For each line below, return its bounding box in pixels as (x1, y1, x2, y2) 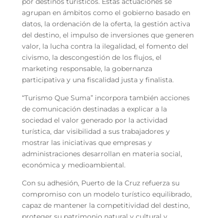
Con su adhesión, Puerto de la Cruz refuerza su (21, 178, 180, 187)
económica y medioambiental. (21, 160, 126, 169)
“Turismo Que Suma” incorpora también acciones (21, 93, 190, 102)
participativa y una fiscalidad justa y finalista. (21, 75, 174, 84)
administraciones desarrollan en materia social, (21, 149, 182, 158)
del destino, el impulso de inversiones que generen (21, 30, 194, 39)
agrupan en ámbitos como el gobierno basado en (21, 8, 190, 17)
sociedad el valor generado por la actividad (21, 115, 167, 125)
